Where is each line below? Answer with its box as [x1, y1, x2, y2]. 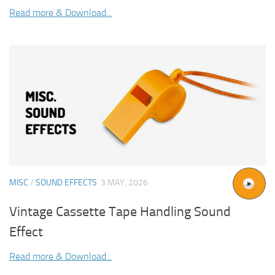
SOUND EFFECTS [36, 177, 97, 188]
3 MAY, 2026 [101, 177, 148, 188]
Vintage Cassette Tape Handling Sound [9, 204, 231, 220]
